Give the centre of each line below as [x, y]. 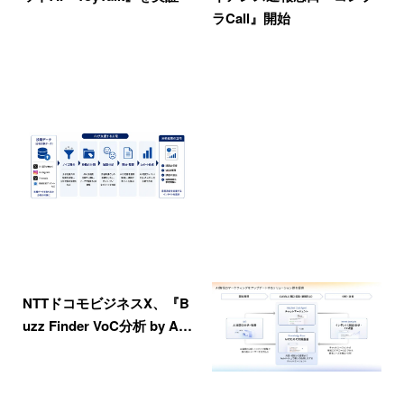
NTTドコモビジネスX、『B [106, 303]
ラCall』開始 [251, 18]
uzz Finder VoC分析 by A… [107, 325]
